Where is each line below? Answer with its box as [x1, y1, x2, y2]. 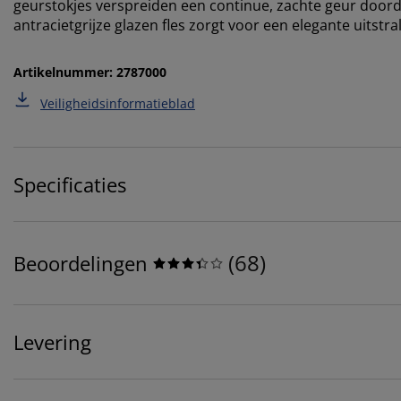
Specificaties [13, 171, 126, 199]
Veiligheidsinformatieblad [40, 95, 195, 113]
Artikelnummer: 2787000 [13, 64, 166, 81]
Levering [13, 328, 91, 356]
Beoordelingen [13, 250, 148, 277]
